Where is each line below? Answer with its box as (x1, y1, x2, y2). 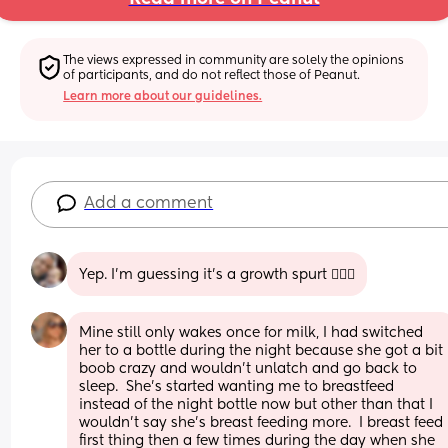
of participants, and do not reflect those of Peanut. (63, 69, 361, 82)
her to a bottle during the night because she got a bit (79, 343, 444, 358)
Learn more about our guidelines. (63, 90, 263, 103)
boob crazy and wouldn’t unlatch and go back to (79, 361, 418, 376)
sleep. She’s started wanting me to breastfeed (79, 379, 395, 394)
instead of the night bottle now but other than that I (79, 397, 434, 412)
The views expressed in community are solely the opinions (63, 54, 405, 67)
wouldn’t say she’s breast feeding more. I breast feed (79, 415, 444, 430)
